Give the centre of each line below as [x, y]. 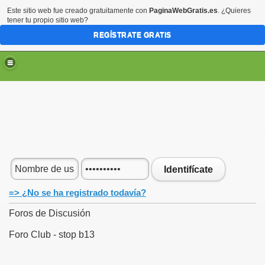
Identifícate [188, 169]
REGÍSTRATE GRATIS [132, 35]
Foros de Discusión [50, 213]
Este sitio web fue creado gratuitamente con [78, 11]
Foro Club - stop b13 [52, 235]
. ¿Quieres [234, 11]
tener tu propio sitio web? [48, 20]
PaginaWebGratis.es [183, 11]
